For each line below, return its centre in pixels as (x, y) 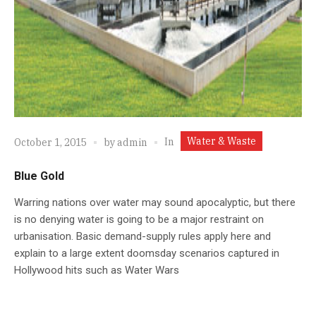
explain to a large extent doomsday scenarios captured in (147, 253)
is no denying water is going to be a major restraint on (139, 219)
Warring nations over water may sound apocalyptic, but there (155, 202)
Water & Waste (221, 141)
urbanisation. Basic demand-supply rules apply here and (142, 236)
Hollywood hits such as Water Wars (97, 270)
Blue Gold (39, 176)
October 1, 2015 (50, 143)
